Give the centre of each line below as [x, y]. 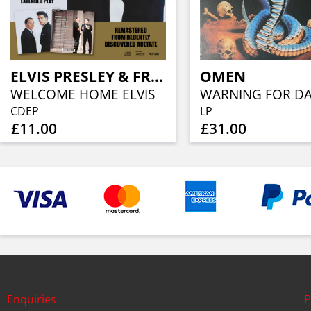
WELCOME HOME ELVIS [83, 95]
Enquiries [32, 300]
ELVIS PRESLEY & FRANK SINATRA [157, 77]
